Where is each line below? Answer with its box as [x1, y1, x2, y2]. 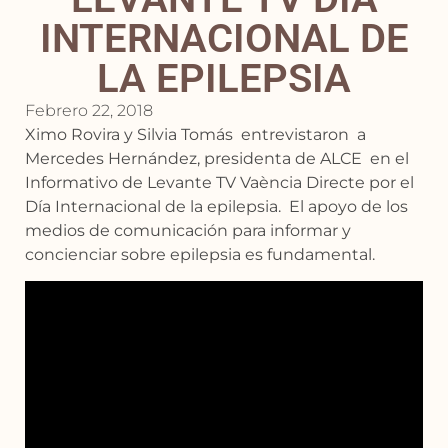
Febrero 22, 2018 [25, 101, 153, 120]
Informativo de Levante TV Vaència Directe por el [25, 173, 414, 192]
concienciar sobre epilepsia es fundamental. [25, 245, 375, 264]
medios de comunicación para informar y [25, 221, 351, 240]
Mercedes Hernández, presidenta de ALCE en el [25, 149, 409, 168]
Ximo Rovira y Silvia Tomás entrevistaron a [25, 125, 366, 144]
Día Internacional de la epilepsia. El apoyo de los [25, 197, 408, 216]
